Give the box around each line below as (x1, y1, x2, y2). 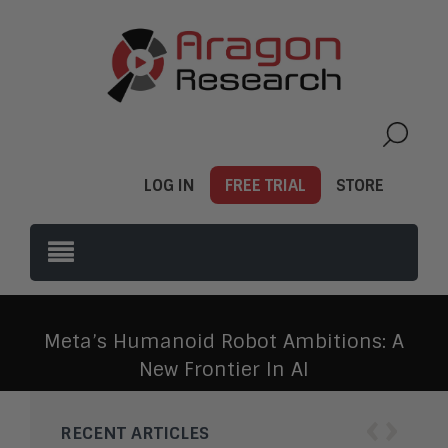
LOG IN (144, 175, 195, 196)
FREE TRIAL (225, 175, 306, 196)
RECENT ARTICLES (60, 422, 209, 444)
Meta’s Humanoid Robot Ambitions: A (44, 328, 404, 354)
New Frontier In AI (139, 356, 309, 382)
